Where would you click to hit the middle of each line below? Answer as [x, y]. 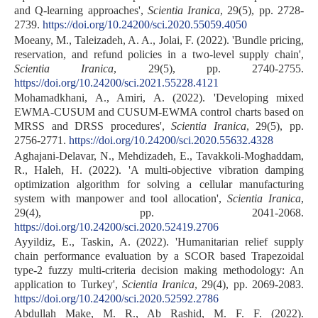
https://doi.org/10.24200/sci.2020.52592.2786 [116, 299]
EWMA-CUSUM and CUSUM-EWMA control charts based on [159, 112]
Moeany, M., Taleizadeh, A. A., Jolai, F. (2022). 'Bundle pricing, [159, 40]
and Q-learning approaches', [81, 11]
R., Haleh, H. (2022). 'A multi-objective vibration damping [159, 170]
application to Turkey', [68, 285]
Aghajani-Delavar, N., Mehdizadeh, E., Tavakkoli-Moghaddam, [159, 155]
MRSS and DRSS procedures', [93, 126]
